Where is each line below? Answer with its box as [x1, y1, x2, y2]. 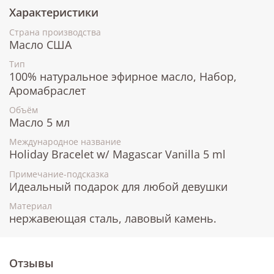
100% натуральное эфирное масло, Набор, [9, 69, 237, 84]
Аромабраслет [9, 83, 86, 98]
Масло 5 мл [9, 115, 70, 130]
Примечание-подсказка [9, 168, 109, 180]
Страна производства [9, 26, 101, 38]
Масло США [9, 37, 72, 52]
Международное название [9, 136, 121, 148]
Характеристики [9, 5, 98, 20]
